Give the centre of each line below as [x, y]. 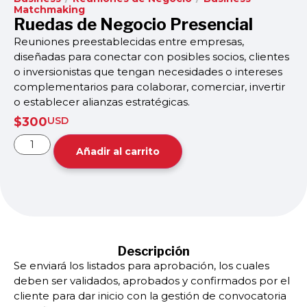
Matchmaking [49, 10]
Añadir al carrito [118, 151]
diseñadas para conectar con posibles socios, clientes [151, 57]
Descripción [153, 251]
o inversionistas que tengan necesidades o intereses [148, 72]
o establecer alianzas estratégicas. [102, 102]
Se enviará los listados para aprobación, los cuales [142, 266]
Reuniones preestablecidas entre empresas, [129, 41]
